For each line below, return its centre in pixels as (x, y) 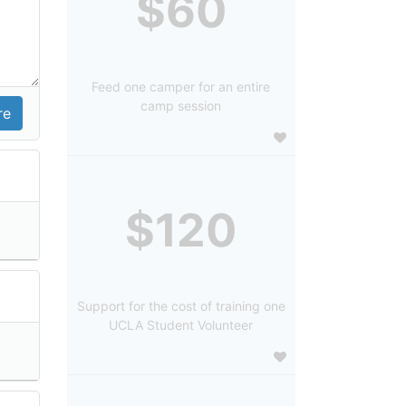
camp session (181, 105)
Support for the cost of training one (181, 305)
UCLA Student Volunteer (181, 324)
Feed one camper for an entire (181, 86)
